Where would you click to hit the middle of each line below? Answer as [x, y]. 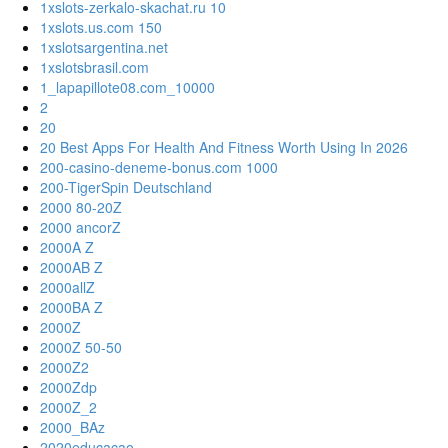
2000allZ [67, 287]
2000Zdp [68, 387]
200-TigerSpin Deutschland [126, 187]
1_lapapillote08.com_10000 [127, 87]
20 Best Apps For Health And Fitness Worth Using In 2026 [224, 147]
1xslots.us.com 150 [101, 27]
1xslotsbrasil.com [94, 67]
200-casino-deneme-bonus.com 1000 [159, 167]
